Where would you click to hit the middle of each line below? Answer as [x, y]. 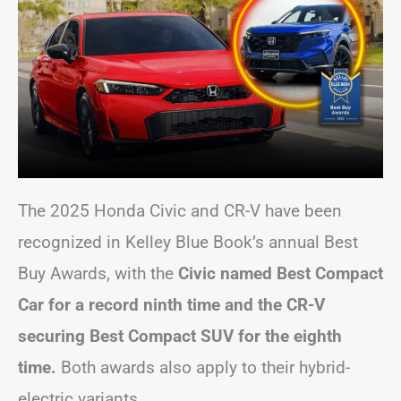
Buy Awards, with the [96, 274]
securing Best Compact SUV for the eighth [180, 337]
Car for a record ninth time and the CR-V [171, 305]
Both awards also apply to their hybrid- [203, 368]
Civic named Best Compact [278, 274]
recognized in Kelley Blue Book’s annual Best [188, 243]
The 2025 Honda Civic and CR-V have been [180, 211]
